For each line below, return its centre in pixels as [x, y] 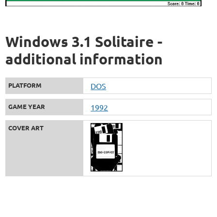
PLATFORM [25, 85]
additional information [84, 59]
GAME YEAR [27, 107]
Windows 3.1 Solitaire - [84, 42]
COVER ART [26, 128]
